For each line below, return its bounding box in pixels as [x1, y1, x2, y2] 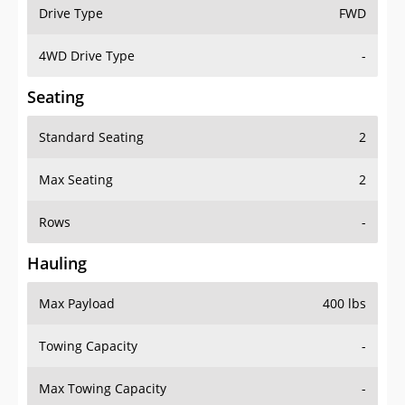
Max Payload [39, 295, 115, 313]
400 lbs [323, 295, 366, 313]
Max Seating [39, 171, 113, 189]
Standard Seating [39, 128, 144, 146]
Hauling [27, 252, 87, 275]
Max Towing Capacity [39, 380, 166, 398]
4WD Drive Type [39, 47, 135, 65]
